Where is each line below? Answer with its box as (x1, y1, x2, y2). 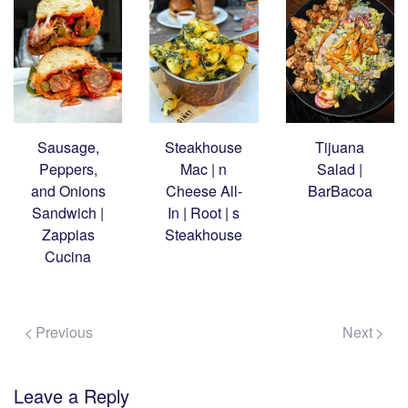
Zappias (41, 224, 95, 246)
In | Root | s (168, 202, 240, 224)
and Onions (30, 180, 106, 202)
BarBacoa (307, 180, 372, 202)
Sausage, (36, 137, 99, 158)
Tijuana (315, 137, 365, 158)
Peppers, (38, 158, 97, 180)
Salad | (317, 158, 363, 180)
